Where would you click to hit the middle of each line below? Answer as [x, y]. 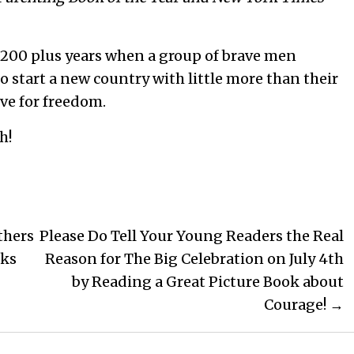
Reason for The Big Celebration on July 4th [194, 259]
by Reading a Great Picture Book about [208, 282]
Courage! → [304, 305]
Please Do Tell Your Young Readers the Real [192, 236]
